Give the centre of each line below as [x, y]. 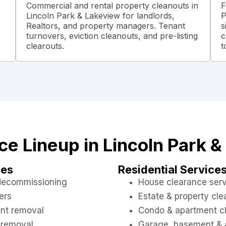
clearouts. [45, 46]
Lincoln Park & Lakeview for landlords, [100, 16]
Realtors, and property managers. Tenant [105, 26]
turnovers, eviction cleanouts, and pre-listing [112, 36]
